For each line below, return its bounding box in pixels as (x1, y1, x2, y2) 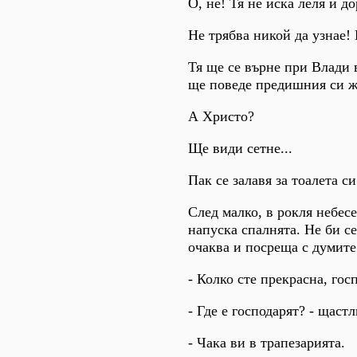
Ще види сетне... (188, 139, 292, 156)
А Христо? (188, 108, 254, 124)
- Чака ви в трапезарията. (188, 334, 345, 351)
